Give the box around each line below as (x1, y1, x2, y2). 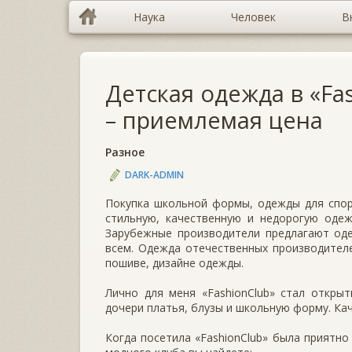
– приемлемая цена (105, 104, 323, 135)
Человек (231, 9, 276, 24)
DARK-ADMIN (125, 167, 184, 181)
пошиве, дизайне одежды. (105, 255, 244, 270)
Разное (105, 145, 145, 159)
